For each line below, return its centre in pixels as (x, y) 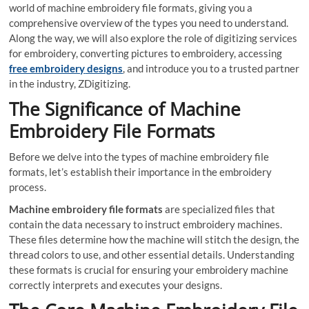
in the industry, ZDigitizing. (70, 83)
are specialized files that (219, 209)
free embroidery (47, 68)
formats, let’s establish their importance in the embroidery (141, 171)
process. (28, 187)
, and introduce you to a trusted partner (211, 68)
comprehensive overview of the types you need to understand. (149, 22)
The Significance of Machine (125, 109)
